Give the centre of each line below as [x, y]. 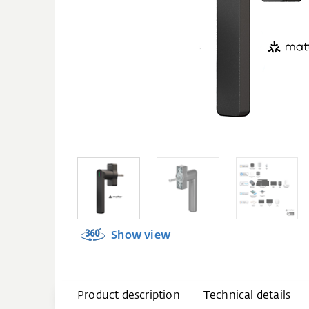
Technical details [247, 296]
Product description [129, 296]
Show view [139, 236]
